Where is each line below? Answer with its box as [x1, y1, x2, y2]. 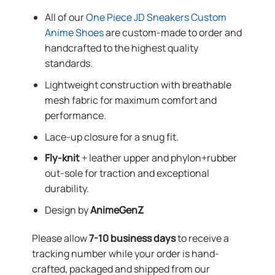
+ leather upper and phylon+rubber [79, 151, 237, 165]
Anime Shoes [44, 26, 104, 40]
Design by [44, 203, 90, 217]
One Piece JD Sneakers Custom [85, 10, 227, 25]
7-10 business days [88, 231, 176, 245]
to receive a [175, 231, 229, 245]
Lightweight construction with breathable [44, 77, 231, 91]
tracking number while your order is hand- [31, 246, 219, 260]
